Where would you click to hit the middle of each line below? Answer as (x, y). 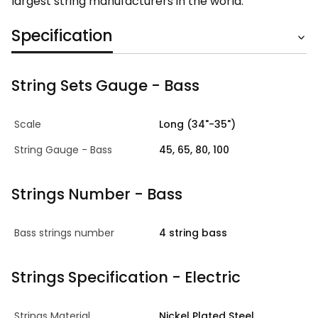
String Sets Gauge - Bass (105, 86)
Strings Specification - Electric (126, 277)
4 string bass (193, 233)
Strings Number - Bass (97, 194)
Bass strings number (64, 233)
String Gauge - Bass (63, 150)
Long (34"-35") (197, 124)
